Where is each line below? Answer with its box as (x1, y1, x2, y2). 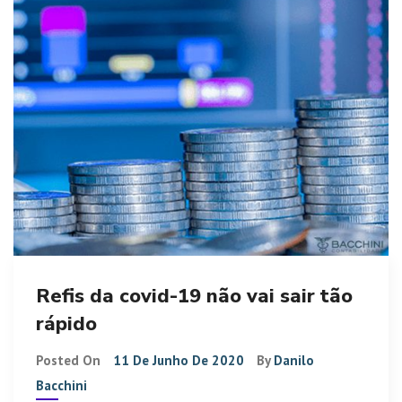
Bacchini (36, 376, 87, 394)
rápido (36, 310, 97, 337)
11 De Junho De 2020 (113, 351, 244, 369)
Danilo (274, 351, 314, 369)
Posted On (36, 351, 104, 369)
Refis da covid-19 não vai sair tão (36, 282, 353, 310)
